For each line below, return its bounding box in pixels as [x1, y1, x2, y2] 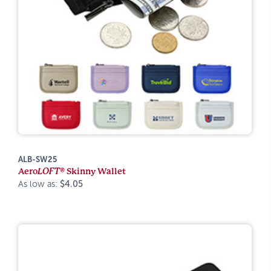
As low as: [18, 179, 60, 189]
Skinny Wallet [65, 166, 126, 176]
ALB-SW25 [18, 155, 57, 164]
